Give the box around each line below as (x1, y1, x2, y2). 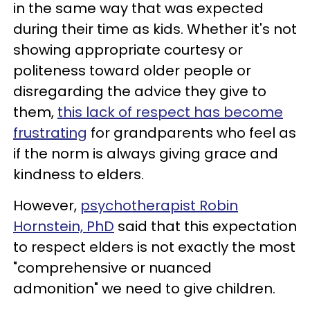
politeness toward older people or (13, 60, 251, 80)
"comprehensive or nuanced (13, 257, 212, 277)
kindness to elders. (13, 164, 144, 184)
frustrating (13, 122, 87, 143)
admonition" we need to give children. (13, 278, 275, 298)
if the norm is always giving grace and (13, 143, 278, 163)
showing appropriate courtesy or (13, 39, 243, 60)
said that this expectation (114, 216, 297, 236)
